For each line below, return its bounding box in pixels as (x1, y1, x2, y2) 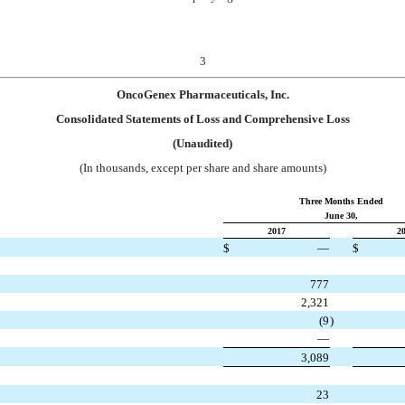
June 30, (325, 211, 358, 221)
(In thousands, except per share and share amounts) (79, 161, 326, 175)
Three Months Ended (299, 196, 383, 207)
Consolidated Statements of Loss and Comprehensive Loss (55, 112, 350, 127)
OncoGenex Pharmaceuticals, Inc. (116, 88, 289, 102)
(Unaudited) (173, 137, 232, 151)
